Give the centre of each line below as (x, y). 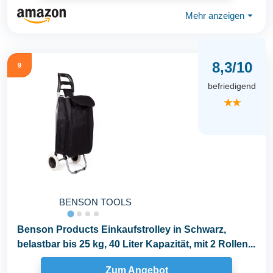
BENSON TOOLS (95, 202)
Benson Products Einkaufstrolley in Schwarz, (122, 229)
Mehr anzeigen (215, 16)
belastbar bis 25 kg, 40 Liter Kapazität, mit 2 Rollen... (136, 244)
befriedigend (232, 86)
